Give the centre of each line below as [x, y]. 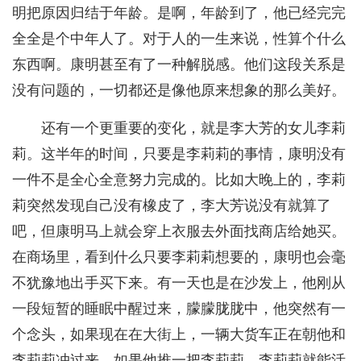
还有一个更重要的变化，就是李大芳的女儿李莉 [193, 129]
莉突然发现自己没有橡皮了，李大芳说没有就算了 [172, 206]
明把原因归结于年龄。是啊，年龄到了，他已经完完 [179, 13]
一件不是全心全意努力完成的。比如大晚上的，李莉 [179, 180]
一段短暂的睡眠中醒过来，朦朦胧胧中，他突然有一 [179, 309]
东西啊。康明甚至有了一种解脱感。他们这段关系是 [179, 65]
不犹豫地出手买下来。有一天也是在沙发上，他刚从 [179, 283]
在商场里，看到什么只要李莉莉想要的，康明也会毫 [179, 257]
